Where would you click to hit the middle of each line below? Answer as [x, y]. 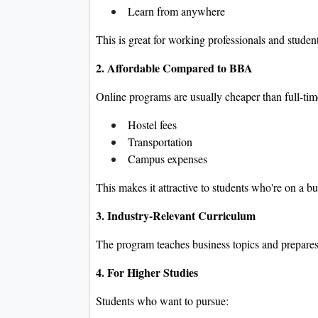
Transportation [158, 142]
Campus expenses [166, 159]
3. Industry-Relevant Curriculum [176, 216]
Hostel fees [150, 125]
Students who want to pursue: [162, 301]
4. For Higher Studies [147, 273]
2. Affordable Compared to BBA [174, 68]
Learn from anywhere [175, 11]
